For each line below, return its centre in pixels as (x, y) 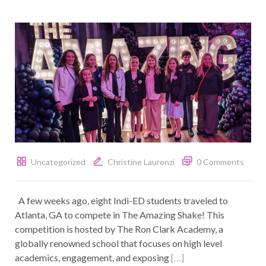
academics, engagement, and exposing (93, 258)
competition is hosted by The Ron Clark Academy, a (119, 229)
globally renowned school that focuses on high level (118, 243)
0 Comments (220, 162)
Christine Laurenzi (141, 162)
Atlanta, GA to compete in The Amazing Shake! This (120, 215)
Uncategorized (58, 162)
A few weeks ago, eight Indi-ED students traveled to (121, 201)
